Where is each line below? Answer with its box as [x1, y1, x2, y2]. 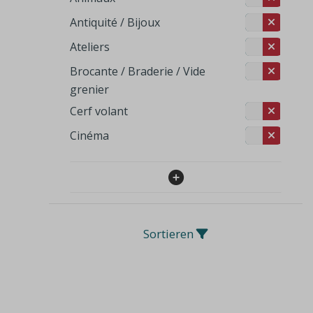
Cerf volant [70, 103, 128, 119]
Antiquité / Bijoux [70, 15, 160, 31]
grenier [70, 82, 109, 98]
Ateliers [70, 39, 110, 55]
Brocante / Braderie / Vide [70, 64, 205, 80]
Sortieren [143, 226, 194, 242]
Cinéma [70, 128, 109, 144]
